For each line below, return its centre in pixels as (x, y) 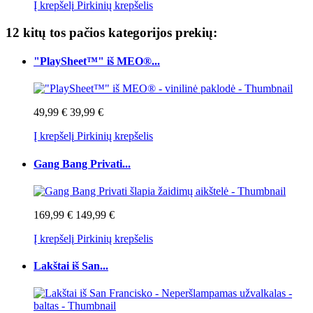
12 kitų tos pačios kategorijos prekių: (111, 32)
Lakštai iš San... (71, 266)
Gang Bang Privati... (82, 163)
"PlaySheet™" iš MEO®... (97, 61)
